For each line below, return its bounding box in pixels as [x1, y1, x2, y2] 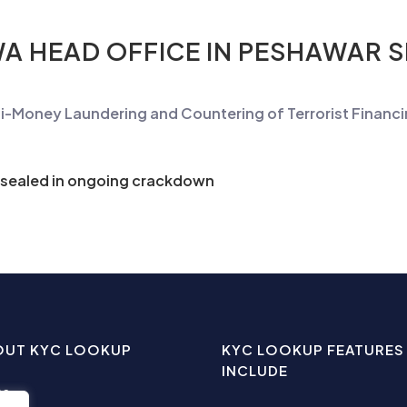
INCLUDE [222, 362, 288, 379]
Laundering [65, 104, 147, 123]
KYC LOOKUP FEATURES [222, 341, 404, 358]
